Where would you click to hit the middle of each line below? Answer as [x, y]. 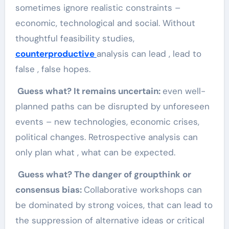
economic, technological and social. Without [105, 23]
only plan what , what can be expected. [95, 152]
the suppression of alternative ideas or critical [110, 220]
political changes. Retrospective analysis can [106, 137]
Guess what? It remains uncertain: [89, 91]
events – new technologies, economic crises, [107, 121]
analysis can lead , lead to [149, 53]
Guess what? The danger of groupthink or [104, 174]
